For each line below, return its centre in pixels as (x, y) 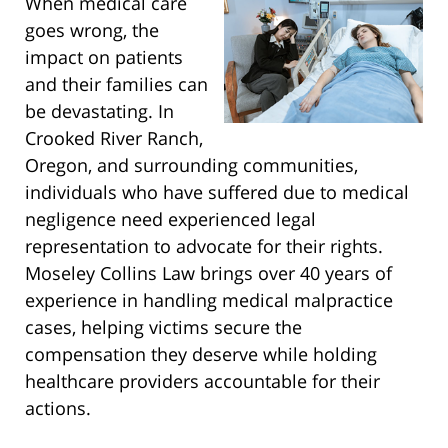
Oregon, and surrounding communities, (191, 165)
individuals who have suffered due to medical (217, 192)
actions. (58, 408)
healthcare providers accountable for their (202, 381)
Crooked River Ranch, (114, 138)
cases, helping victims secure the (163, 327)
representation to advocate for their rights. (204, 246)
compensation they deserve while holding (201, 354)
